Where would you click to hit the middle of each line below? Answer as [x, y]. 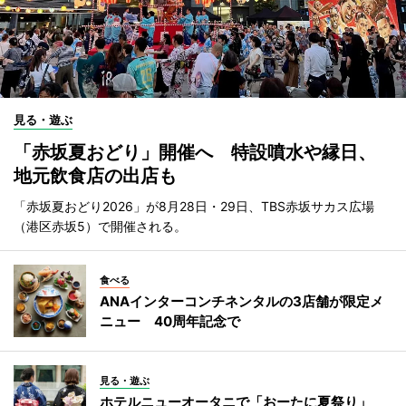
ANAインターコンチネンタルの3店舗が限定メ [242, 301]
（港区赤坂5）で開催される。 [100, 227]
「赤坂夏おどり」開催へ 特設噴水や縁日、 [195, 153]
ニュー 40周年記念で [170, 321]
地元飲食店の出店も [95, 176]
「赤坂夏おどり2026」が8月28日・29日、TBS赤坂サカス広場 [194, 207]
